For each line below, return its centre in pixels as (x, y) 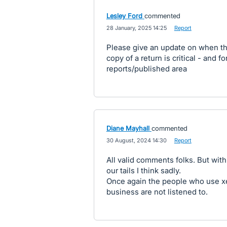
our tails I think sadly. (143, 171)
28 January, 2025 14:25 (136, 28)
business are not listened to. (157, 192)
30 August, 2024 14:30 (136, 140)
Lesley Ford (124, 16)
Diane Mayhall (128, 128)
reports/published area (146, 69)
